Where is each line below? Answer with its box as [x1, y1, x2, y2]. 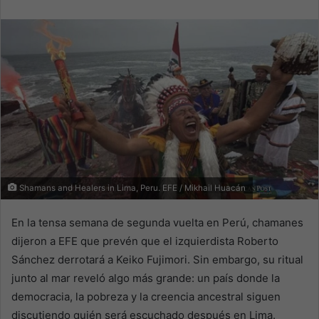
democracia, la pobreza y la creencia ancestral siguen [11, 290, 281, 304]
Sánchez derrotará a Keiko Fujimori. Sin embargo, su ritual [11, 253, 303, 267]
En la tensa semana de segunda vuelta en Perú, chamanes [11, 216, 303, 230]
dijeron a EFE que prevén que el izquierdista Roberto [11, 234, 278, 249]
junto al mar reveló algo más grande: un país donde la [11, 271, 280, 286]
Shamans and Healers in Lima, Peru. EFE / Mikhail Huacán [17, 183, 246, 194]
